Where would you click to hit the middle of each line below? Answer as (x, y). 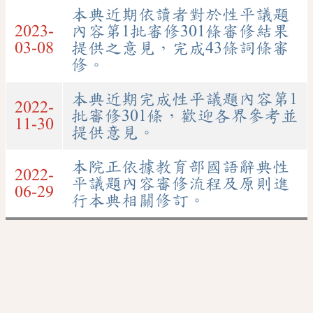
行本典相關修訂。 (138, 200)
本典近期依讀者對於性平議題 (180, 14)
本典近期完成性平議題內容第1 (184, 99)
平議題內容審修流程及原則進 (180, 183)
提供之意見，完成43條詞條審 (180, 48)
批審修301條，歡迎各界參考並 (184, 116)
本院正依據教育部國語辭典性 (180, 167)
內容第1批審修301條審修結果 (180, 31)
